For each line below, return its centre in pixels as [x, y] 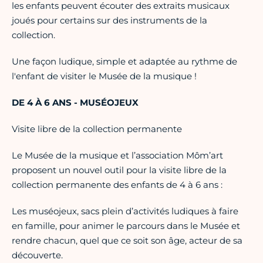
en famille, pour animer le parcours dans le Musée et [126, 226]
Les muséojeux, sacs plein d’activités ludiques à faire [125, 211]
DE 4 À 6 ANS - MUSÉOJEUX [75, 103]
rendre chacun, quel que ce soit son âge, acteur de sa [127, 241]
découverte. [37, 255]
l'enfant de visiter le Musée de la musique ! [104, 76]
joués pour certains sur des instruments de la [109, 21]
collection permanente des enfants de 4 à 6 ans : [117, 185]
